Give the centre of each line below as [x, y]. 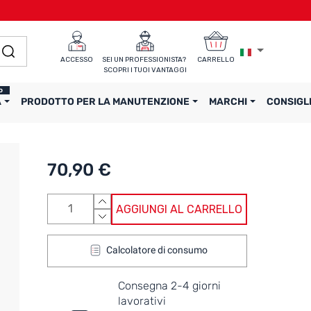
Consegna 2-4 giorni [170, 285]
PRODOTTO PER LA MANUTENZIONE [106, 101]
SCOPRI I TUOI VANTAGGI [145, 70]
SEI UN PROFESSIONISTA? [145, 60]
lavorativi [142, 301]
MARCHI [229, 101]
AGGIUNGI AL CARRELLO [179, 209]
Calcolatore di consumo [157, 250]
